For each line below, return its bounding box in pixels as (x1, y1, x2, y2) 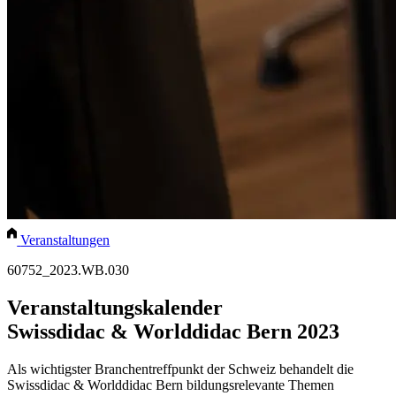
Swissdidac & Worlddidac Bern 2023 (7, 320, 339, 344)
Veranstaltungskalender (7, 296, 223, 320)
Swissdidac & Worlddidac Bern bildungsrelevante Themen (7, 377, 334, 393)
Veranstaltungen (20, 232, 110, 248)
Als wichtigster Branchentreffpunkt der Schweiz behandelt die (7, 362, 354, 377)
